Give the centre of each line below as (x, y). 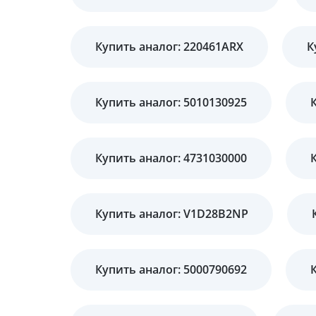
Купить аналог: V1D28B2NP (172, 214)
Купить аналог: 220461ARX (169, 47)
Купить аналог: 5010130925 (171, 102)
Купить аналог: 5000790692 (171, 269)
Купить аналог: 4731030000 (171, 158)
